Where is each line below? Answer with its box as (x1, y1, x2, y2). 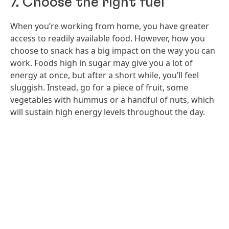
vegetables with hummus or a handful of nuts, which (10, 94, 214, 106)
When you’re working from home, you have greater (10, 20, 209, 32)
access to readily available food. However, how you (10, 33, 205, 44)
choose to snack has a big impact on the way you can (10, 45, 215, 57)
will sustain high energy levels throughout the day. (10, 106, 205, 118)
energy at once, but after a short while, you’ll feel (10, 70, 199, 81)
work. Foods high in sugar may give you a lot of (10, 57, 193, 69)
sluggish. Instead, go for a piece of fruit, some (10, 82, 188, 94)
